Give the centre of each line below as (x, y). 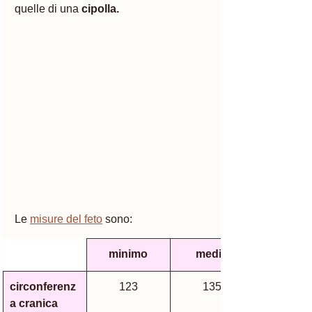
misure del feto (66, 219)
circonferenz (43, 286)
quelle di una (48, 8)
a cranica (34, 303)
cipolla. (102, 8)
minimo (128, 253)
